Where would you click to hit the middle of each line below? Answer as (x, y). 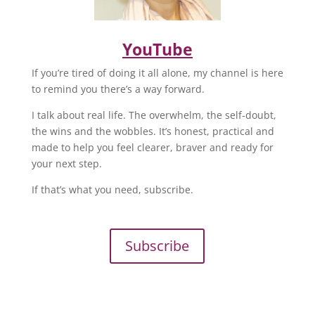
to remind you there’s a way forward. (118, 89)
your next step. (66, 164)
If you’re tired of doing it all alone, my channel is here (157, 73)
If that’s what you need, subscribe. (112, 190)
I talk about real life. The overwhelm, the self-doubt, (154, 115)
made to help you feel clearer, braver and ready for (152, 148)
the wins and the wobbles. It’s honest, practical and (153, 131)
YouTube (157, 50)
